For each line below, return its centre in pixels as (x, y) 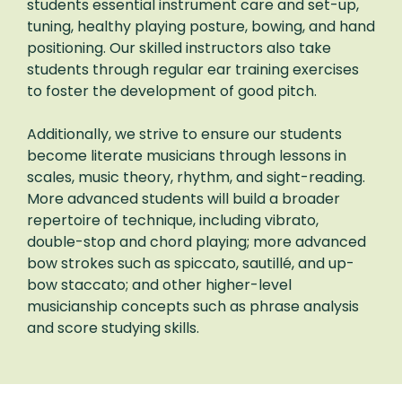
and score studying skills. (113, 328)
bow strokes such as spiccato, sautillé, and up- (191, 263)
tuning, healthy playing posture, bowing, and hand (201, 26)
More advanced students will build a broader (184, 198)
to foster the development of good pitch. (172, 91)
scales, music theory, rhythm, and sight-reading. (196, 177)
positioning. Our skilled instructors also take (179, 48)
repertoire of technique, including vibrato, (173, 220)
